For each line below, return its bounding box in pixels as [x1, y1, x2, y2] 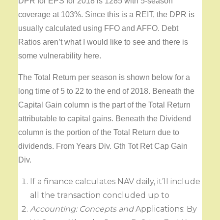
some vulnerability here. [18, 52, 102, 60]
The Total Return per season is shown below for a [18, 73, 191, 82]
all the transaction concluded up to [30, 191, 170, 200]
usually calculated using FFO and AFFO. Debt [18, 24, 179, 33]
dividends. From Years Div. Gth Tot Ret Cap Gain [18, 142, 188, 151]
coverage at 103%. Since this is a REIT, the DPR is [18, 10, 195, 19]
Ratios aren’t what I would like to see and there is [18, 38, 189, 47]
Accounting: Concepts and [30, 204, 134, 214]
